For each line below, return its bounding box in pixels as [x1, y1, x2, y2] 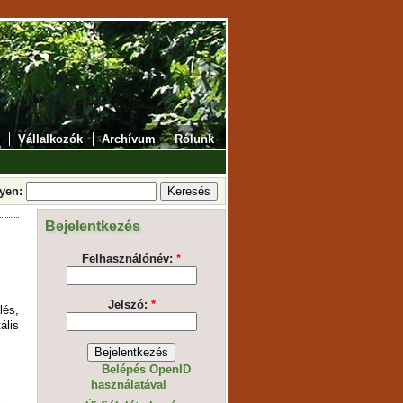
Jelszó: [107, 298, 151, 312]
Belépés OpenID [102, 363, 192, 377]
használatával [90, 378, 166, 392]
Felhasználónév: [82, 252, 176, 266]
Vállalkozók [18, 132, 84, 146]
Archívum [102, 132, 157, 146]
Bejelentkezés [45, 218, 140, 234]
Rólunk [174, 132, 214, 146]
